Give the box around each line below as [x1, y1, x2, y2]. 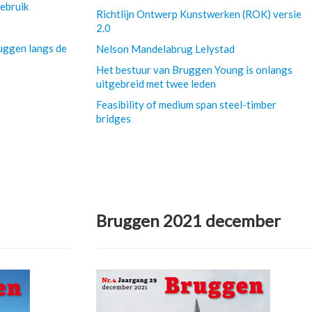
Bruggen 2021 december [95, 210, 281, 231]
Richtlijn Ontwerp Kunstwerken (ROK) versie [95, 8, 302, 20]
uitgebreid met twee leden [95, 77, 216, 90]
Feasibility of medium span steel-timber [95, 98, 276, 111]
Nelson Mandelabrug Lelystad [95, 42, 235, 55]
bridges [95, 112, 131, 125]
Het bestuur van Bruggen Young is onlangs [95, 63, 292, 76]
